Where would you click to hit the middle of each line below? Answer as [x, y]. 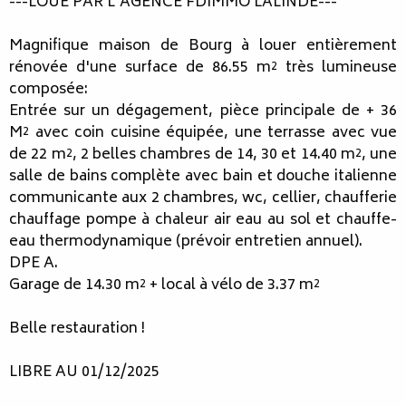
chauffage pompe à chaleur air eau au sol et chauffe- [203, 221]
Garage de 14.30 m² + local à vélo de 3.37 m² [164, 286]
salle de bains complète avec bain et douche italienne [203, 177]
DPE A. [34, 264]
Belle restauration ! [77, 329]
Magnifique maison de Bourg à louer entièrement [203, 47]
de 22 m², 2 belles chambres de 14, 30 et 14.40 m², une [203, 155]
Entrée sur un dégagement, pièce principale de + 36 [203, 112]
